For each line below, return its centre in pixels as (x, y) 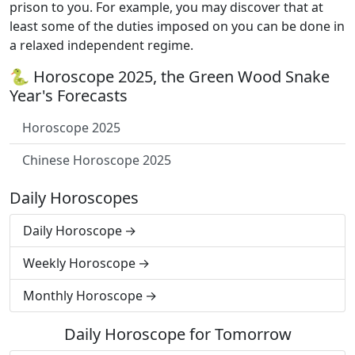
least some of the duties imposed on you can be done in (177, 26)
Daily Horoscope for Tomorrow (177, 334)
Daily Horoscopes (74, 198)
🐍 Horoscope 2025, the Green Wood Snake (170, 76)
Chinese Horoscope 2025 (97, 160)
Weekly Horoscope (79, 263)
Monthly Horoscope (83, 296)
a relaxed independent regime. (101, 45)
